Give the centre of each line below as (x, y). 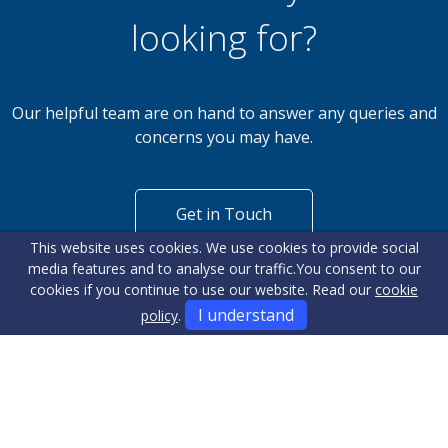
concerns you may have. (224, 136)
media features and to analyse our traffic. (161, 268)
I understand (246, 315)
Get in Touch (224, 213)
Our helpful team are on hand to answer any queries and (224, 112)
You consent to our (358, 268)
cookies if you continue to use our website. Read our (202, 289)
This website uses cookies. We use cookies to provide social (224, 247)
